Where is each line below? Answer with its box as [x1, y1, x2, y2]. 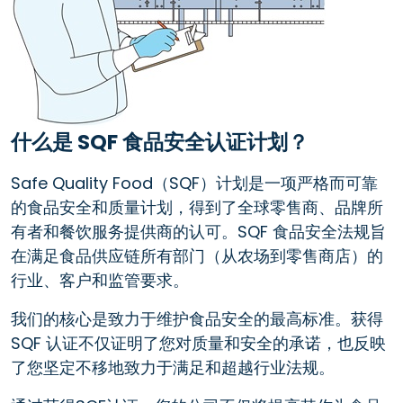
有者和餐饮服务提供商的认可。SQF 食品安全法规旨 [11, 219, 386, 243]
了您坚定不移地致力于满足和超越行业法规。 [11, 355, 335, 379]
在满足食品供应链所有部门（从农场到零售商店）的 [11, 244, 383, 267]
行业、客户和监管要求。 [11, 268, 189, 291]
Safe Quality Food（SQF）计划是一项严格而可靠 [11, 171, 378, 194]
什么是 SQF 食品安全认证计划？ [11, 127, 309, 157]
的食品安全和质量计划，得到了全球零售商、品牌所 [11, 195, 383, 219]
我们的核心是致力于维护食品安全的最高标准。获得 [11, 307, 383, 330]
